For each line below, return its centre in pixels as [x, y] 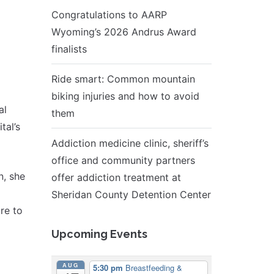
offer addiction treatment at [116, 177]
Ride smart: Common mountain [123, 79]
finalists [69, 49]
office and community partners [123, 160]
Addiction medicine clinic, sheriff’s [130, 143]
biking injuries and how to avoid [125, 96]
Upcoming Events [99, 234]
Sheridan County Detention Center [131, 194]
